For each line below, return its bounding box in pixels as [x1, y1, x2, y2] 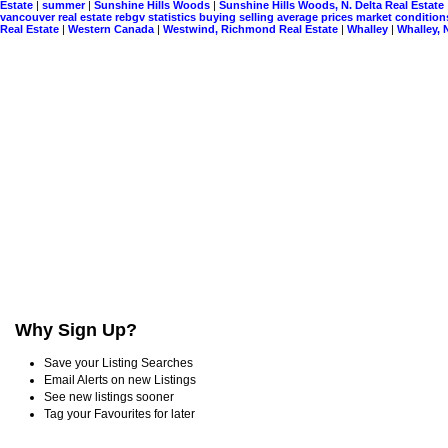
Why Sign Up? [15, 320, 137, 340]
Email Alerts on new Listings [44, 372, 196, 387]
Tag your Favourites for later [44, 406, 195, 421]
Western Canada [68, 23, 157, 35]
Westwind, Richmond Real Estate [163, 23, 341, 35]
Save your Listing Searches [44, 355, 193, 370]
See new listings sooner [44, 389, 174, 404]
